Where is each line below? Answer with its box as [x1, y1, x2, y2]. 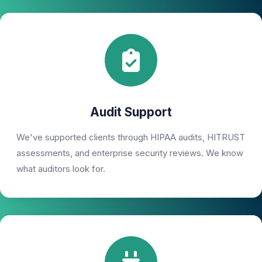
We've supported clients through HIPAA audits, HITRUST [16, 132, 245, 143]
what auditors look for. [16, 163, 105, 174]
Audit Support [90, 105, 172, 119]
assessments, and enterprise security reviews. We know [16, 147, 243, 158]
